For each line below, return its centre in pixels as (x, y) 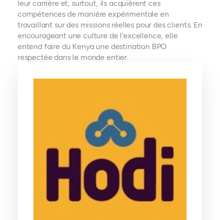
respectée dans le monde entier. (73, 57)
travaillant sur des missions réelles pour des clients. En (110, 25)
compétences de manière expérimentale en (93, 14)
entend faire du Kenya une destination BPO (92, 46)
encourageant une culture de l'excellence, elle (97, 36)
